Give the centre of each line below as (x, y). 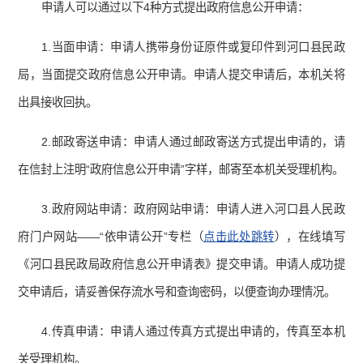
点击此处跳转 (239, 237)
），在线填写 (310, 237)
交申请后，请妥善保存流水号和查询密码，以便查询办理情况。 (177, 292)
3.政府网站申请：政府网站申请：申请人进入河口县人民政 (193, 209)
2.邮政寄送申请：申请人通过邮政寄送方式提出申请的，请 (193, 142)
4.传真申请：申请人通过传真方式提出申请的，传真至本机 (193, 332)
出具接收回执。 (58, 102)
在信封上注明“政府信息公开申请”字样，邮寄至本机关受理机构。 (181, 170)
